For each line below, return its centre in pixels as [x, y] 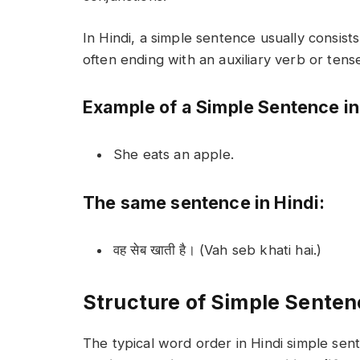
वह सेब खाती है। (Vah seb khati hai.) [218, 250]
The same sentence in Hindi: [204, 202]
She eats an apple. [174, 154]
